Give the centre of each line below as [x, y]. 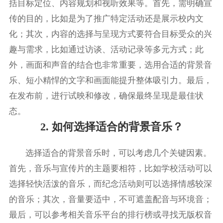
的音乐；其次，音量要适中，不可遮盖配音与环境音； [110, 200]
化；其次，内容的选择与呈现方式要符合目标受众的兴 [110, 34]
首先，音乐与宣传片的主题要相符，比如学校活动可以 [110, 169]
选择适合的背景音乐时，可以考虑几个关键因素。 [119, 153]
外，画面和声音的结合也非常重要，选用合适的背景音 [110, 65]
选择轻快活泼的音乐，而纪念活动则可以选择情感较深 [110, 184]
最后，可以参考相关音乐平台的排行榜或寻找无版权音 [110, 215]
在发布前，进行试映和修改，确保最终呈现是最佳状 [106, 96]
